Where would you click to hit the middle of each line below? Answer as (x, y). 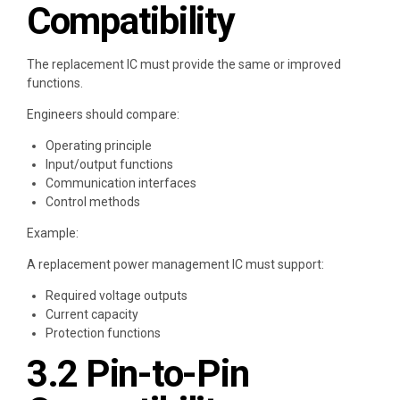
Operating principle (99, 145)
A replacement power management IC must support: (175, 264)
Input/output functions (109, 164)
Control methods (93, 201)
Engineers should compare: (103, 114)
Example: (53, 233)
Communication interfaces (121, 183)
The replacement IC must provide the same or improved (184, 64)
